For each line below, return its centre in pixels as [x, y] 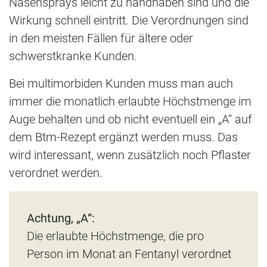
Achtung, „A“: [61, 218]
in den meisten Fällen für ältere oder [101, 38]
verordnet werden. [56, 173]
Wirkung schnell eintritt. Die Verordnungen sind [129, 21]
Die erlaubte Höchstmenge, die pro [115, 236]
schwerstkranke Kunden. [73, 56]
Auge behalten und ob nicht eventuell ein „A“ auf [131, 119]
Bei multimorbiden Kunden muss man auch [121, 84]
